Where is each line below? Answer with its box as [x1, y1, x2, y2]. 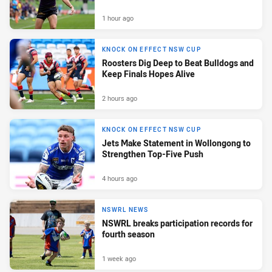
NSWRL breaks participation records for [102, 217, 253, 229]
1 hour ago [102, 13, 134, 23]
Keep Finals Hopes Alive [102, 67, 195, 80]
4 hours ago [102, 174, 137, 183]
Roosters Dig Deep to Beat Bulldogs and [102, 56, 254, 69]
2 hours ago [102, 93, 137, 103]
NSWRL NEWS [102, 205, 149, 214]
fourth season [102, 228, 155, 240]
